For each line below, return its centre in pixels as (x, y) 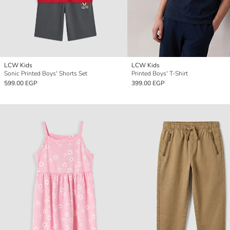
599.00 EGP (21, 83)
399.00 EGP (148, 83)
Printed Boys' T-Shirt (160, 74)
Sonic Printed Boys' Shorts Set (46, 74)
